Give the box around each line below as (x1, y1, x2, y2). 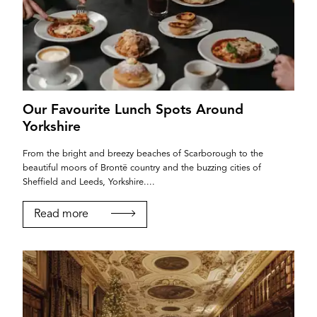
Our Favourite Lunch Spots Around (23, 103, 243, 118)
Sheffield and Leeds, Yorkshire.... (23, 178, 155, 188)
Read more (34, 209, 88, 221)
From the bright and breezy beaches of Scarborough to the (23, 149, 263, 159)
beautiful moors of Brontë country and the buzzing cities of (23, 163, 261, 173)
